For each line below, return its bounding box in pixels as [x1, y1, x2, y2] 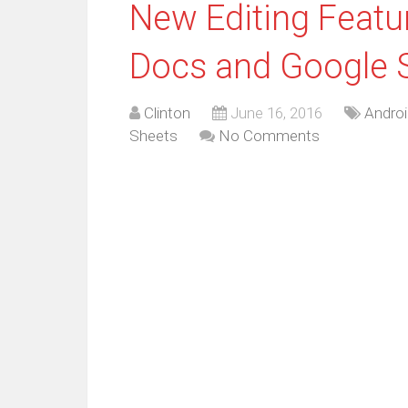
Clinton [144, 104, 190, 122]
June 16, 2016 [230, 104, 322, 122]
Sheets [129, 127, 178, 145]
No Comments [219, 127, 320, 145]
